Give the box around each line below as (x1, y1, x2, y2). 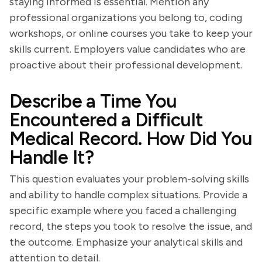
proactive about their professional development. (9, 58, 242, 71)
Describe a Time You (9, 90, 177, 112)
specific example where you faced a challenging (9, 204, 236, 217)
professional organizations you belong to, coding (9, 11, 242, 24)
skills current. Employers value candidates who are (9, 43, 246, 56)
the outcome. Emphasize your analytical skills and (9, 236, 243, 249)
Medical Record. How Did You (9, 127, 253, 150)
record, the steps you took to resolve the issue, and (9, 220, 252, 233)
